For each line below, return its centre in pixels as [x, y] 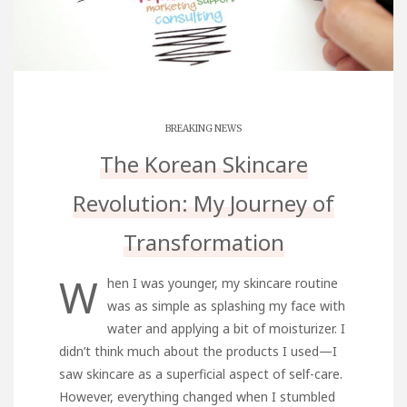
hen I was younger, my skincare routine [223, 283]
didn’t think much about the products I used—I [198, 351]
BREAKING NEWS [203, 128]
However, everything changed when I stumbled [197, 396]
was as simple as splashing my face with [226, 305]
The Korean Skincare [203, 164]
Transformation [203, 242]
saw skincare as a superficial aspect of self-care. [201, 373]
